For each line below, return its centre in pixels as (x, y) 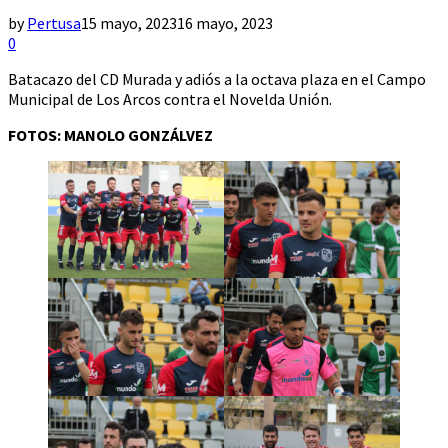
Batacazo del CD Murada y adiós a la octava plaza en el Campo (217, 78)
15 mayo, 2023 (129, 22)
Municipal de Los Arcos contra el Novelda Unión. (170, 98)
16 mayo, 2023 (225, 22)
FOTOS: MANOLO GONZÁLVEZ (110, 134)
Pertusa (54, 22)
